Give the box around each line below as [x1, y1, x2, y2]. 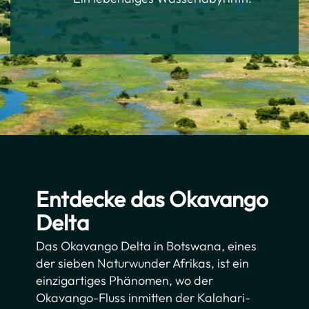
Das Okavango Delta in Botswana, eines [36, 237, 257, 254]
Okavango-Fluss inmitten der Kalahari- [36, 289, 251, 306]
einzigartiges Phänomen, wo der [36, 272, 214, 288]
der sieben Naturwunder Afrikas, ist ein [36, 255, 250, 271]
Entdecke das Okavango [36, 184, 269, 212]
